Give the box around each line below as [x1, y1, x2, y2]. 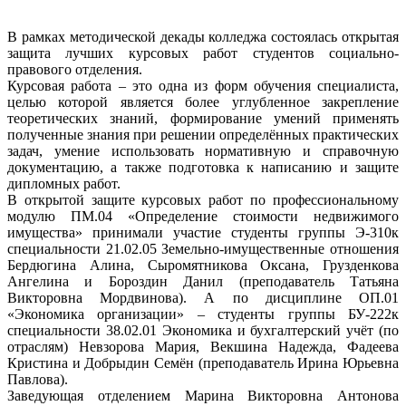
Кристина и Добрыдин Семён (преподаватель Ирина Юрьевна [7, 354, 399, 371]
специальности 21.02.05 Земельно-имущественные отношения [7, 240, 399, 256]
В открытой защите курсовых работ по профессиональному [7, 191, 399, 208]
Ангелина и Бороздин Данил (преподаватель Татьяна [7, 273, 399, 289]
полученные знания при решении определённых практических [7, 126, 399, 142]
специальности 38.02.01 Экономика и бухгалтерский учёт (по [7, 322, 399, 338]
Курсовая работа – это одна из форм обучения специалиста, [7, 77, 399, 93]
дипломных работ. [7, 175, 124, 191]
